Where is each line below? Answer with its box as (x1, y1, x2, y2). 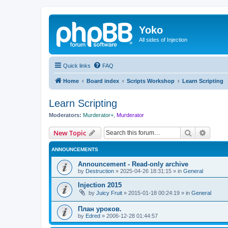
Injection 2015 (78, 181, 122, 189)
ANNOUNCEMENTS (51, 147, 98, 152)
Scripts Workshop (127, 77, 175, 84)
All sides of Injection (139, 37, 187, 43)
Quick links (63, 62, 91, 69)
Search (192, 128, 213, 137)
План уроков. (78, 205, 122, 213)
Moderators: (49, 111, 81, 118)
